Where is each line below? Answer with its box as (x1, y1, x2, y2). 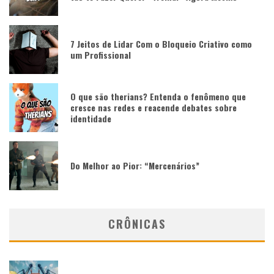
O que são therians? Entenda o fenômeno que (70, 89, 246, 103)
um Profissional (70, 48, 131, 61)
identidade (70, 111, 111, 125)
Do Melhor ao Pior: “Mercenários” (70, 158, 199, 172)
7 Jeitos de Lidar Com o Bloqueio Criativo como (70, 37, 252, 50)
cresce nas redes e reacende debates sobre (70, 100, 237, 114)
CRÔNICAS (108, 215, 166, 232)
